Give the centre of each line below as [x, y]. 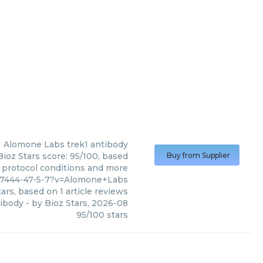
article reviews [96, 191]
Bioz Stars [66, 203]
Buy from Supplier [198, 155]
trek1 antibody [97, 144]
